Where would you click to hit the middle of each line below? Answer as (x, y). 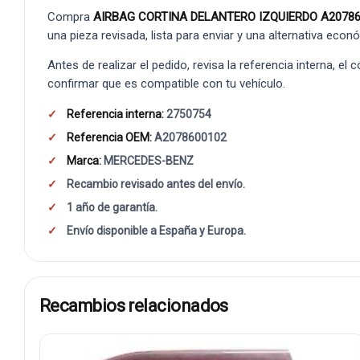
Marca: (84, 160)
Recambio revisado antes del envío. (156, 184)
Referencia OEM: (109, 137)
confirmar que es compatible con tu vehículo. (166, 83)
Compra (70, 16)
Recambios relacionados (134, 306)
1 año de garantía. (112, 207)
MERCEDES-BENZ (147, 160)
